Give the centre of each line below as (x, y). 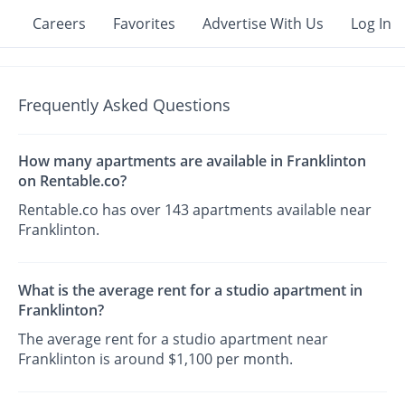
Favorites (144, 24)
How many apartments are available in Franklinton (193, 161)
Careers (59, 24)
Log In (371, 24)
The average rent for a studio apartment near (174, 339)
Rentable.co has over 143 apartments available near (195, 210)
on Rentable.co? (73, 181)
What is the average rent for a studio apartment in (191, 290)
